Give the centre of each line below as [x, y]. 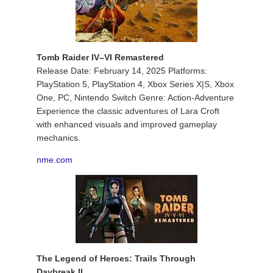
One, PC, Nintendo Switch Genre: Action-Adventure [135, 97]
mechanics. [58, 138]
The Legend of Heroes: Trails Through [116, 258]
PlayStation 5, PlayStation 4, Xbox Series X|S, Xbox [135, 84]
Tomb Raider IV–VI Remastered [100, 57]
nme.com [55, 160]
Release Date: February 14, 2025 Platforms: [122, 71]
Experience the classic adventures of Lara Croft [128, 111]
